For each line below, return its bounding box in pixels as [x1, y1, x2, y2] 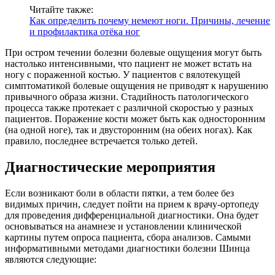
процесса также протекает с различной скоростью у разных [5, 103, 254, 114]
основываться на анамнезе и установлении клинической [5, 221, 242, 232]
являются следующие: [5, 254, 96, 265]
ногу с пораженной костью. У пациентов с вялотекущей [5, 69, 241, 80]
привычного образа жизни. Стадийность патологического [5, 91, 249, 103]
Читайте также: [29, 4, 93, 15]
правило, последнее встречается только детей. [5, 136, 198, 147]
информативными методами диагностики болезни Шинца [5, 243, 250, 254]
